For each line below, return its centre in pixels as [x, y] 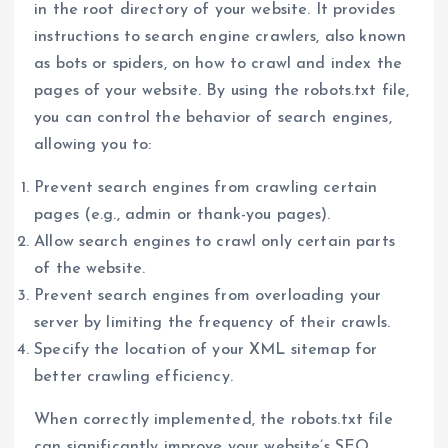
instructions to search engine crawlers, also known [220, 36]
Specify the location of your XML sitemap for [206, 349]
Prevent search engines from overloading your [208, 295]
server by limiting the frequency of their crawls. [212, 322]
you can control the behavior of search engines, [213, 117]
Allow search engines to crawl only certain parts [214, 241]
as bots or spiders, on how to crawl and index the [218, 63]
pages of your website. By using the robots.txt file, [222, 90]
